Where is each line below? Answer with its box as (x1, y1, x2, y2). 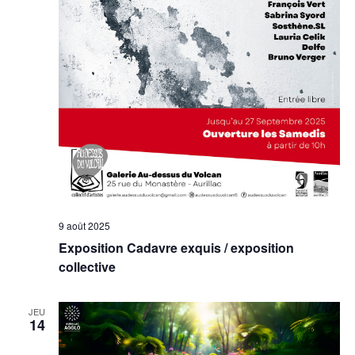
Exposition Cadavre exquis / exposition (58, 239, 294, 258)
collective (58, 258, 116, 277)
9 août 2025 (58, 219, 110, 233)
